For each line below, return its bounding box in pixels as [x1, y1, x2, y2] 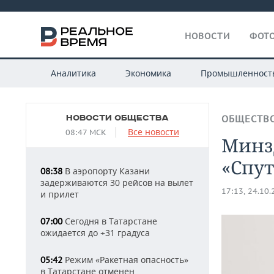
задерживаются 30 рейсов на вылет [40, 177, 193, 188]
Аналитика [50, 67, 96, 79]
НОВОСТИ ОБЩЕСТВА [66, 113, 169, 123]
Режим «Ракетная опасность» [62, 254, 188, 265]
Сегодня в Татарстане [62, 215, 157, 227]
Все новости [127, 126, 179, 138]
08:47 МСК [65, 127, 106, 138]
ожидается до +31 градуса [40, 227, 150, 239]
